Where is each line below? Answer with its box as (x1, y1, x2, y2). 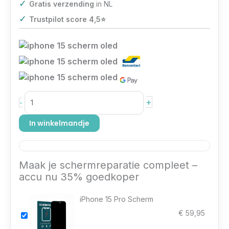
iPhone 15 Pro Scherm (80, 194, 153, 203)
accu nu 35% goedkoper (19, 170, 139, 183)
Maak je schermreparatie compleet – (19, 158, 197, 171)
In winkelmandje (29, 118, 89, 128)
